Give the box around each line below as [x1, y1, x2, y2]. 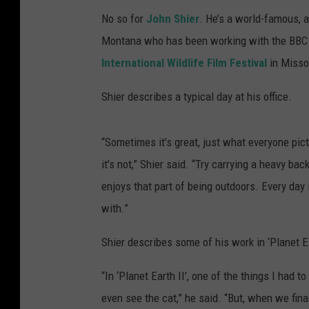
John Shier [146, 12, 199, 26]
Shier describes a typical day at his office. [101, 90, 292, 103]
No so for [101, 12, 146, 26]
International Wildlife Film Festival [101, 56, 267, 70]
